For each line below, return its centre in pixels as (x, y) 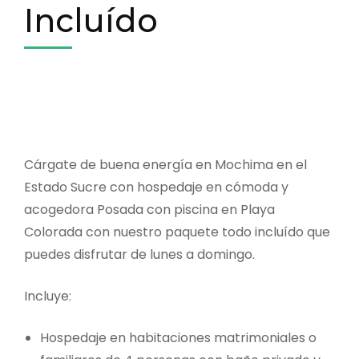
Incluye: (48, 296)
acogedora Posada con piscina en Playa (149, 209)
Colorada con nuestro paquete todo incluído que (177, 232)
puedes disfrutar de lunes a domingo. (139, 254)
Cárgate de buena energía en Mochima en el (165, 164)
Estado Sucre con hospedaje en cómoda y (156, 187)
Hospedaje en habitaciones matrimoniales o (178, 337)
